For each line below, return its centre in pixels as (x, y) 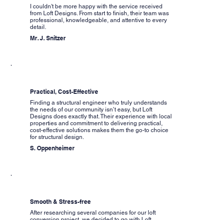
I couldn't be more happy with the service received (96, 7)
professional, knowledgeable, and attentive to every (99, 20)
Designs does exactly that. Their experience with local (101, 117)
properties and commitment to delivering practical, (96, 124)
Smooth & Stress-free (61, 202)
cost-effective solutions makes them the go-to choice (99, 130)
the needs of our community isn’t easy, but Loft (91, 110)
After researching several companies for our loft (93, 213)
